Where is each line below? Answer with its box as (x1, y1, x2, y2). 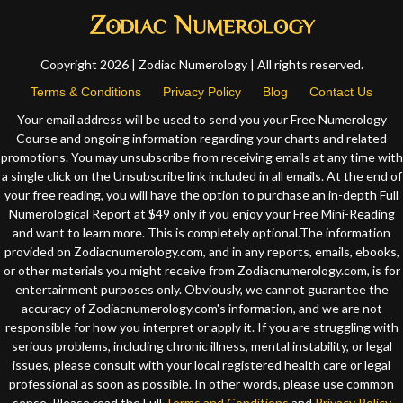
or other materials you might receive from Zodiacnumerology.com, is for (3, 263, 400, 279)
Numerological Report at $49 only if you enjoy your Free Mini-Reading (8, 206, 395, 222)
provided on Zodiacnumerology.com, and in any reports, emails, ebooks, (4, 244, 399, 260)
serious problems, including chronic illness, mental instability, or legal (11, 338, 392, 354)
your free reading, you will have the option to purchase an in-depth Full (4, 187, 399, 203)
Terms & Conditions (31, 85, 141, 100)
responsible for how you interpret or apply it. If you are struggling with (4, 319, 399, 336)
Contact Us (309, 85, 372, 100)
